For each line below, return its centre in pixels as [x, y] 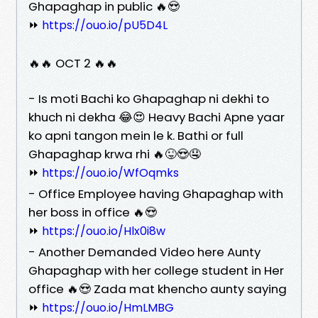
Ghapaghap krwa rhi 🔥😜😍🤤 [115, 154]
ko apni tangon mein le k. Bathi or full [136, 135]
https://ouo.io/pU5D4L [105, 25]
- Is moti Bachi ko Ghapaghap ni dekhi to [149, 98]
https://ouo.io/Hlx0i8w [104, 231]
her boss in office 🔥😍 [93, 212]
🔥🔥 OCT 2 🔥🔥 [73, 63]
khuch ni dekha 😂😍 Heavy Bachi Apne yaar [157, 117]
